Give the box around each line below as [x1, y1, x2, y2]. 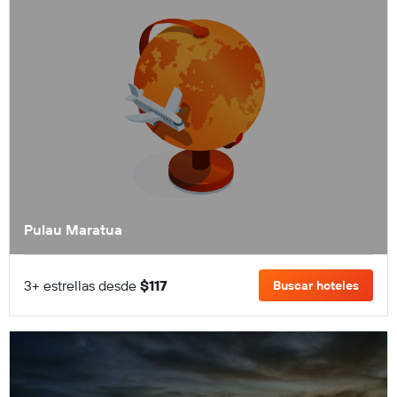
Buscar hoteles [273, 276, 359, 293]
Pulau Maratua [24, 220, 122, 238]
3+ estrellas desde [24, 276, 140, 294]
